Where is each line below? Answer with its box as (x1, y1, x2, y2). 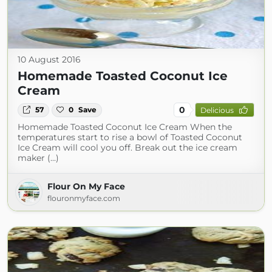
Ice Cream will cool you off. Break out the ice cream (18, 142, 237, 154)
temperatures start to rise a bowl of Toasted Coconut (18, 132, 242, 143)
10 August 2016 (18, 54, 81, 66)
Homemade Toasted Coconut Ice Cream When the (18, 121, 232, 133)
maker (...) (18, 152, 59, 164)
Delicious (200, 105, 234, 115)
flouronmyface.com (47, 194, 120, 203)
